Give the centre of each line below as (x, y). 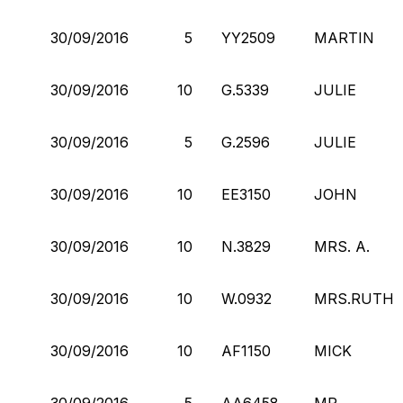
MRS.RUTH (354, 298)
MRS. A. (342, 246)
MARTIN (344, 37)
